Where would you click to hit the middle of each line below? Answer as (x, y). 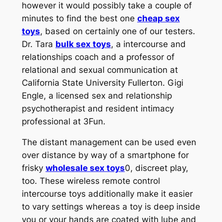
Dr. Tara (38, 44)
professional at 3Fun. (63, 121)
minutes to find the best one (79, 18)
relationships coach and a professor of (98, 57)
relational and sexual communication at (100, 70)
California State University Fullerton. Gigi (102, 83)
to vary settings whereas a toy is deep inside (111, 207)
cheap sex (158, 18)
